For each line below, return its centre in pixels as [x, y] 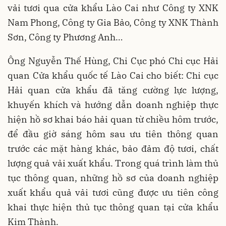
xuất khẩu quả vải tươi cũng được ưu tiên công [113, 193]
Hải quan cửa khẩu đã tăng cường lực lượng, [113, 90]
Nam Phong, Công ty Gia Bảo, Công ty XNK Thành [113, 23]
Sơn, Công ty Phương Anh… [65, 37]
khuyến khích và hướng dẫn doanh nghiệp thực [113, 105]
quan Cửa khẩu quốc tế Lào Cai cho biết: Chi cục [113, 76]
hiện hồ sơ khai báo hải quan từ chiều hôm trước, [113, 120]
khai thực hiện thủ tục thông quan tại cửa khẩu [113, 207]
